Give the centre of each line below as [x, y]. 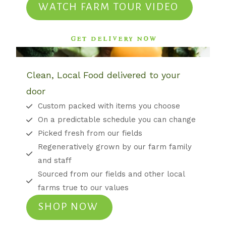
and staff [54, 161]
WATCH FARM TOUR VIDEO [109, 7]
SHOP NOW [69, 207]
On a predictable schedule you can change [117, 120]
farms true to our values [83, 188]
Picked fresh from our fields [90, 133]
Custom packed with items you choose [109, 106]
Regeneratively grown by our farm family [115, 147]
